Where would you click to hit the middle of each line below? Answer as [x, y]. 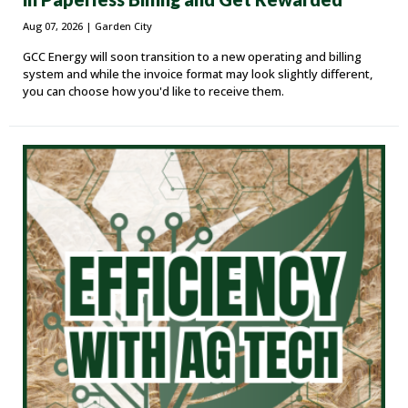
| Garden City [119, 25]
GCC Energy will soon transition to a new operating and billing [192, 56]
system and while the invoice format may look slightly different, [198, 73]
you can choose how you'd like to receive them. [153, 91]
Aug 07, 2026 [53, 25]
